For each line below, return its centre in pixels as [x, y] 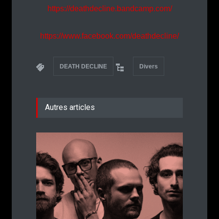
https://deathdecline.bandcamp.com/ [109, 9]
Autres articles [70, 108]
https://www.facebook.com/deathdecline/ [109, 36]
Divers [149, 67]
